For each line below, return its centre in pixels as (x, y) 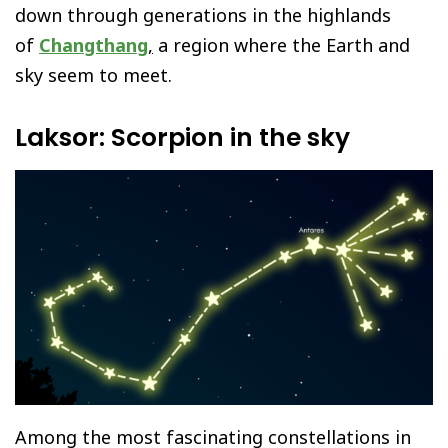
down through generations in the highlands (203, 15)
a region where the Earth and (281, 45)
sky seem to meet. (93, 75)
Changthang (93, 45)
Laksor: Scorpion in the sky (182, 137)
